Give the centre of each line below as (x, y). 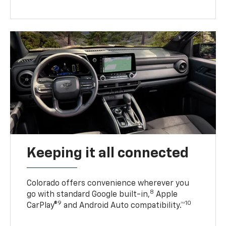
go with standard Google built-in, (89, 194)
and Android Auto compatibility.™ (124, 206)
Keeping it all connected (108, 153)
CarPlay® (42, 206)
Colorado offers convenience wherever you (108, 183)
